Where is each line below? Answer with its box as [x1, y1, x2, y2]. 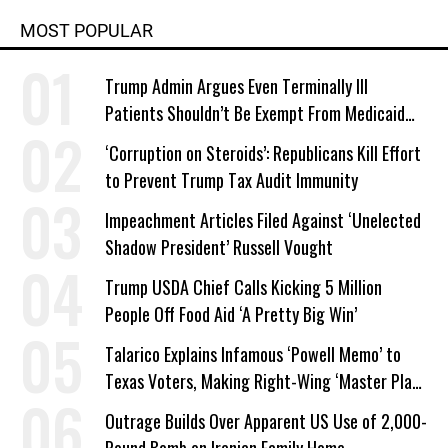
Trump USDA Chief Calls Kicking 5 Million [105, 274, 382, 300]
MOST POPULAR [20, 20, 153, 41]
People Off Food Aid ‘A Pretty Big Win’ [105, 301, 357, 327]
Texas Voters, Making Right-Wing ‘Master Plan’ [105, 368, 423, 394]
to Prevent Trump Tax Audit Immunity [105, 167, 358, 193]
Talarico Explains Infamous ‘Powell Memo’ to [105, 341, 401, 367]
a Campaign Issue [105, 395, 222, 421]
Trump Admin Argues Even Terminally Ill [105, 73, 368, 99]
